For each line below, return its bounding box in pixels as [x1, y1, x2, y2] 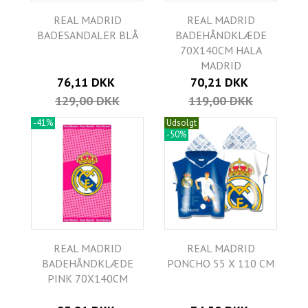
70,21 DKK [190, 74, 248, 91]
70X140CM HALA [179, 43, 262, 58]
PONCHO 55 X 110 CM [167, 256, 274, 271]
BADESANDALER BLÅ [36, 28, 138, 43]
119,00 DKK [188, 93, 253, 109]
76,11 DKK [56, 74, 115, 91]
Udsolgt [166, 117, 197, 129]
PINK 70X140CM [47, 272, 128, 286]
